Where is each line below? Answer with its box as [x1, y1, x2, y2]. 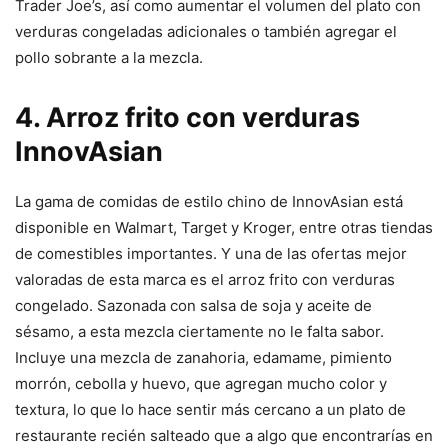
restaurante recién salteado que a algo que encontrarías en [15, 426, 433, 446]
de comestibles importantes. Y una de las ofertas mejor [15, 244, 407, 264]
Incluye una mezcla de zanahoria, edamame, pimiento [15, 348, 392, 368]
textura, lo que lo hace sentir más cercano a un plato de [15, 400, 406, 420]
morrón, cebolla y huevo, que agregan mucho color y [15, 374, 387, 394]
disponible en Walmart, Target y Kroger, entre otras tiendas [15, 218, 433, 238]
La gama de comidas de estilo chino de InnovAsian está [15, 192, 403, 212]
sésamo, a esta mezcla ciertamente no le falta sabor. [15, 322, 384, 342]
